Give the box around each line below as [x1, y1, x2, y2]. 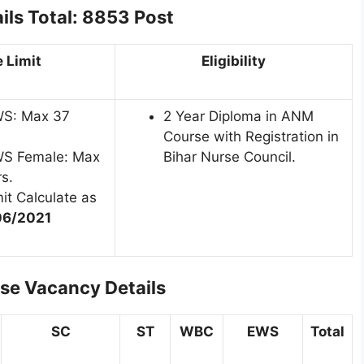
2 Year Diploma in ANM [163, 107, 314, 124]
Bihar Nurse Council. [163, 148, 296, 165]
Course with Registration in [163, 128, 339, 145]
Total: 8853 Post [27, 6, 174, 28]
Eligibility [201, 52, 266, 69]
